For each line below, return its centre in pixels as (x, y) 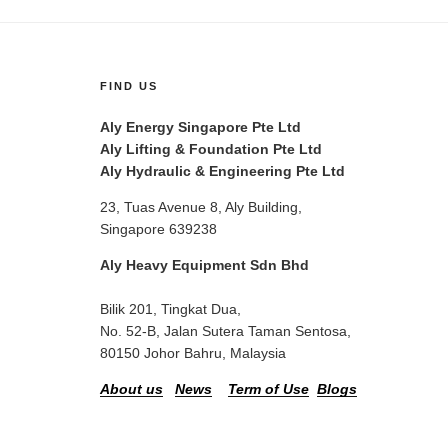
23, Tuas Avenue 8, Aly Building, (201, 206)
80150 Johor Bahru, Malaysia (193, 352)
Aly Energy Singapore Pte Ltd (200, 126)
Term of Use (268, 388)
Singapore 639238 (158, 228)
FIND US (129, 85)
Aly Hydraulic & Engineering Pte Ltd (222, 170)
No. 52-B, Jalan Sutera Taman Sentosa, (225, 330)
